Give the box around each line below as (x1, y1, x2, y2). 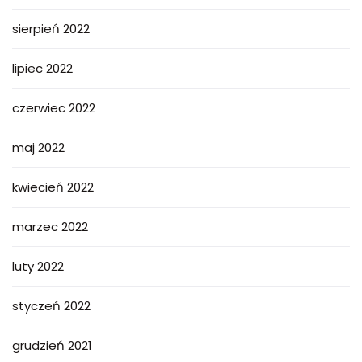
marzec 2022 (12, 218, 88, 236)
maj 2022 (12, 139, 65, 157)
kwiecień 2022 (12, 179, 94, 196)
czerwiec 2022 (12, 99, 95, 117)
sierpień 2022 (12, 20, 90, 38)
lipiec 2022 (12, 60, 73, 78)
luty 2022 (12, 258, 64, 276)
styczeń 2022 (12, 297, 90, 315)
